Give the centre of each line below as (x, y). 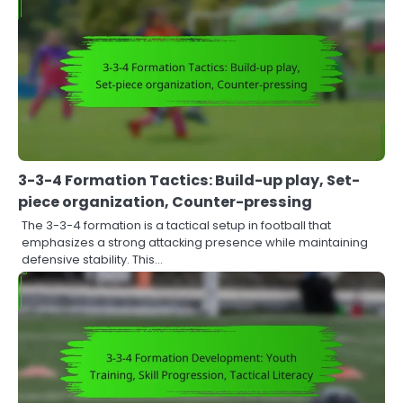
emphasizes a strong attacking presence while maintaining (195, 243)
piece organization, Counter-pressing (165, 202)
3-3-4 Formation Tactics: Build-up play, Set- (189, 181)
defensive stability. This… (92, 260)
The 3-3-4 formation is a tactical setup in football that (176, 226)
